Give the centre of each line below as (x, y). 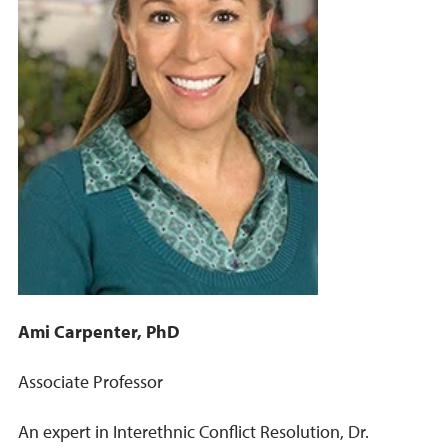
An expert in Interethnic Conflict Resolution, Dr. (193, 432)
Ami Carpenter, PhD (99, 332)
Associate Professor (90, 382)
